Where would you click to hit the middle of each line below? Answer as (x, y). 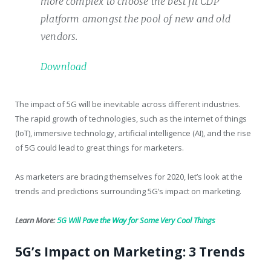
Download (64, 67)
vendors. (59, 37)
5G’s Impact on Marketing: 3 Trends (130, 251)
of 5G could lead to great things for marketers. (100, 148)
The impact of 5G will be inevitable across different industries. (128, 104)
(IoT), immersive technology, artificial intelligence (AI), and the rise (133, 133)
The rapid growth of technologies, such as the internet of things (131, 119)
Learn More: (36, 220)
